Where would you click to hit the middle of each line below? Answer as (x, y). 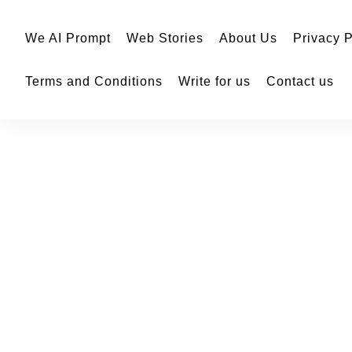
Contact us (300, 81)
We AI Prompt (68, 38)
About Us (248, 38)
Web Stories (165, 38)
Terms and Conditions (94, 81)
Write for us (214, 81)
